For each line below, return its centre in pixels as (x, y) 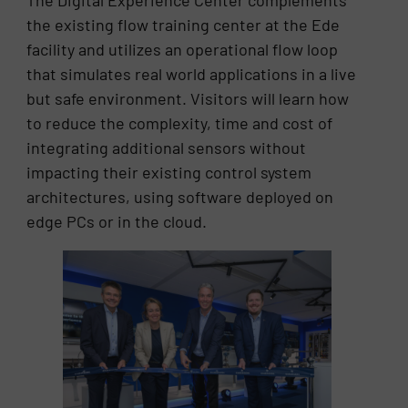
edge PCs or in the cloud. (117, 222)
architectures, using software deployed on (180, 197)
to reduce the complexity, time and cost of (180, 123)
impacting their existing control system (169, 173)
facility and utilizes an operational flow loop (183, 50)
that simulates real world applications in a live (192, 74)
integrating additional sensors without (167, 148)
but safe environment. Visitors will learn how (188, 99)
